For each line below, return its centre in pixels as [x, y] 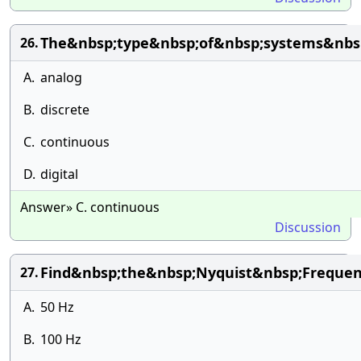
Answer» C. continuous [90, 207]
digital [59, 174]
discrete [65, 110]
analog [61, 77]
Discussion [308, 227]
